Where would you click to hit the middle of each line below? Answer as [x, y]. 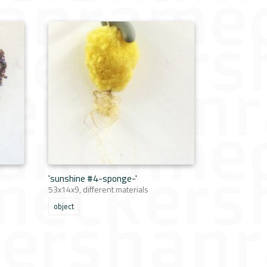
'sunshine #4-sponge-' [93, 178]
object [64, 207]
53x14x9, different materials [98, 189]
